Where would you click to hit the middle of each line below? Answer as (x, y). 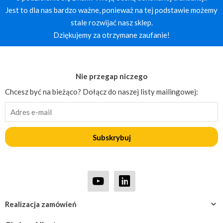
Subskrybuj (111, 137)
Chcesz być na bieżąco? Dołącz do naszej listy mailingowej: (102, 91)
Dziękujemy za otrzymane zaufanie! (111, 35)
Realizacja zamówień (41, 204)
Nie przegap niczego (111, 76)
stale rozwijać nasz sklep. (111, 22)
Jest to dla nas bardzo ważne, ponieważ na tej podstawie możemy (111, 10)
